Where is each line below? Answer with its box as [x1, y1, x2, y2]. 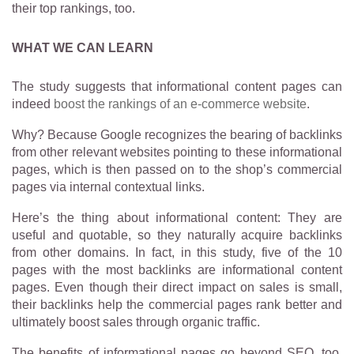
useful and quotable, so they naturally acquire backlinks [12, 228, 342, 242]
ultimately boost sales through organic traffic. [12, 314, 260, 329]
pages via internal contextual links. [12, 179, 205, 194]
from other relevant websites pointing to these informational [12, 145, 342, 159]
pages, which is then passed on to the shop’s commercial [12, 162, 342, 176]
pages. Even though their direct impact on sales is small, [12, 280, 342, 294]
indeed [12, 96, 54, 111]
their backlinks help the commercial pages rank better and [12, 297, 342, 311]
